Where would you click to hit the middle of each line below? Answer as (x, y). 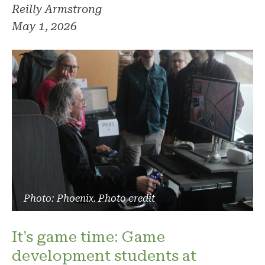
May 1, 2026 (44, 27)
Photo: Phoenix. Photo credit (89, 199)
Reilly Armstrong (57, 9)
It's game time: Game (88, 237)
